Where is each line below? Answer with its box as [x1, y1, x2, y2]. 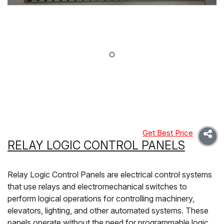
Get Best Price [142, 127, 193, 137]
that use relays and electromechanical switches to [7, 181, 187, 191]
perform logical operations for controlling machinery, [7, 193, 194, 203]
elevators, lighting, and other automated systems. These [7, 205, 208, 215]
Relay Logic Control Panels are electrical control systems [7, 169, 212, 179]
